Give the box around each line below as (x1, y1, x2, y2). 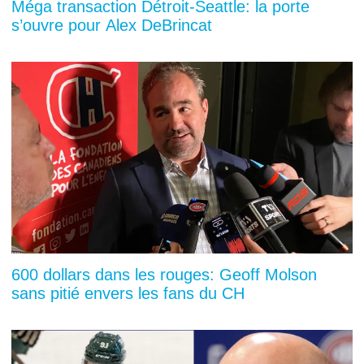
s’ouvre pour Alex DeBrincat (11, 16, 212, 35)
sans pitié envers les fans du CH (11, 284, 245, 303)
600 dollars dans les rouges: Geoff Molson (11, 266, 317, 284)
